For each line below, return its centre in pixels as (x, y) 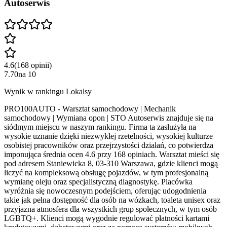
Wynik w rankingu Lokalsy (48, 91)
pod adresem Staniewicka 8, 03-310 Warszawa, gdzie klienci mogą (111, 163)
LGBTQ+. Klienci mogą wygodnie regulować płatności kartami (107, 218)
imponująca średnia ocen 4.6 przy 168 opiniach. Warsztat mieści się (112, 154)
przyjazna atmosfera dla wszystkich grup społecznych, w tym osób (110, 209)
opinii (40, 65)
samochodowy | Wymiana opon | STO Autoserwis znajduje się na (109, 118)
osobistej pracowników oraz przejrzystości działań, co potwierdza (109, 145)
